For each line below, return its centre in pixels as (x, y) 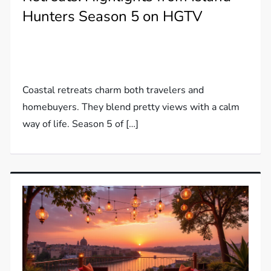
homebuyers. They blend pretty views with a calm (131, 107)
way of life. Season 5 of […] (81, 124)
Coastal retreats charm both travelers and (113, 90)
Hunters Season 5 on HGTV (113, 16)
